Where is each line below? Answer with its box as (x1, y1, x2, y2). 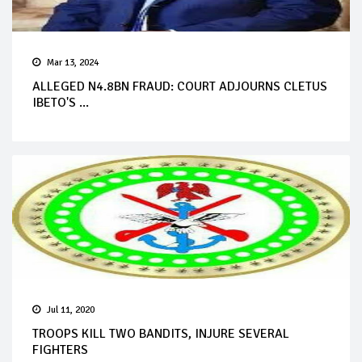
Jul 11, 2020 (47, 303, 95, 316)
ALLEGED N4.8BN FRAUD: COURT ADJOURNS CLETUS (32, 78, 327, 95)
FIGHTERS (32, 341, 88, 358)
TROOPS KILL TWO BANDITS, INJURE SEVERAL (32, 325, 289, 342)
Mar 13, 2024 (47, 56, 99, 69)
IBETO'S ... (32, 94, 89, 111)
